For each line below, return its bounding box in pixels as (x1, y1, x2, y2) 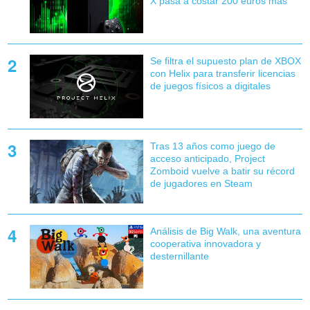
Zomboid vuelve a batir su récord (149, 165, 295, 176)
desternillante (149, 250, 209, 262)
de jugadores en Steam (149, 177, 253, 189)
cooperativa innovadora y (149, 238, 261, 250)
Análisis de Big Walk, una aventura (149, 226, 301, 237)
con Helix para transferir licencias (149, 67, 295, 79)
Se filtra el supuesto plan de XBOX (149, 55, 301, 66)
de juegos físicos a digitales (149, 80, 271, 91)
